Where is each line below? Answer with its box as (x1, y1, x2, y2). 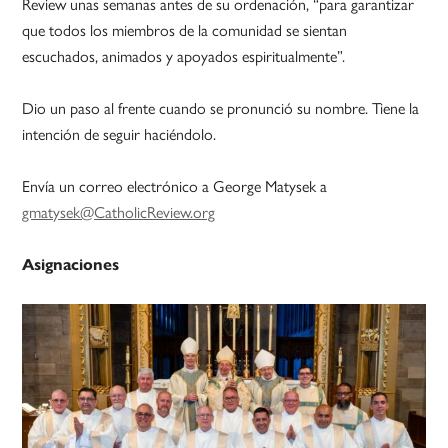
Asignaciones (22, 255, 120, 275)
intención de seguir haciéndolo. (22, 122, 217, 146)
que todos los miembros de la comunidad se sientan (22, 18, 348, 42)
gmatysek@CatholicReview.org (22, 200, 216, 224)
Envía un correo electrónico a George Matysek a (22, 174, 328, 198)
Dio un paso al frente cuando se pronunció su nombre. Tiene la (22, 96, 420, 120)
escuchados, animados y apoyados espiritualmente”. (22, 44, 346, 68)
